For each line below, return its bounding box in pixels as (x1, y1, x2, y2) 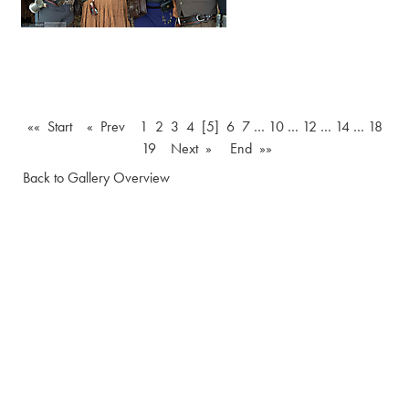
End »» (229, 140, 272, 157)
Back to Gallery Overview (23, 169, 170, 186)
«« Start (26, 118, 72, 135)
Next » (170, 140, 212, 157)
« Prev (86, 118, 125, 135)
